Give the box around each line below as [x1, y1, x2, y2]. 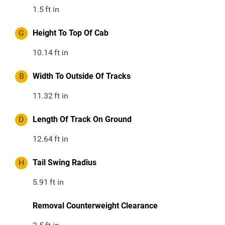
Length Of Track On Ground [33, 115, 132, 125]
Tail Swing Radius [33, 158, 96, 168]
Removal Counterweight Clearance [33, 201, 158, 211]
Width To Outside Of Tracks [33, 71, 131, 81]
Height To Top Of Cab [33, 28, 108, 38]
